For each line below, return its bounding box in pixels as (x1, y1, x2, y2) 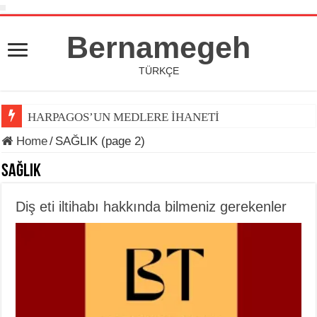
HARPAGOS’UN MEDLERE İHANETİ (28, 110, 220, 124)
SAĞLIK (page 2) (55, 134, 146, 148)
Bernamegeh (67, 30, 250, 64)
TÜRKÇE (138, 65, 179, 76)
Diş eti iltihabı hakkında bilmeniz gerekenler (16, 199, 287, 214)
